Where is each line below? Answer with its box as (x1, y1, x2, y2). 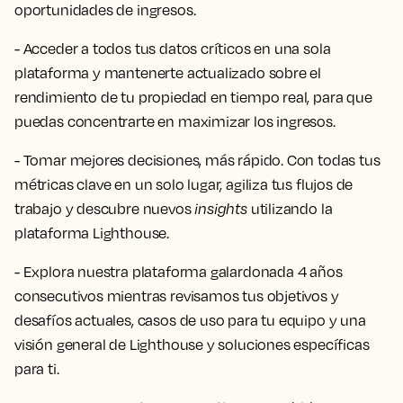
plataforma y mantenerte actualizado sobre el (14, 64, 322, 82)
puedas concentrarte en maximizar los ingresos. (14, 112, 336, 130)
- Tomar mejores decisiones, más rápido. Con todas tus (14, 151, 381, 169)
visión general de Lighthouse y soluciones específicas (14, 336, 370, 354)
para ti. (14, 360, 59, 378)
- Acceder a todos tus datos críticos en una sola (14, 40, 331, 58)
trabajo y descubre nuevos (14, 200, 195, 218)
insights (194, 200, 247, 218)
